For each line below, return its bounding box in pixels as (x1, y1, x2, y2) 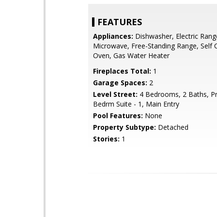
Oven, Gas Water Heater (93, 51, 170, 60)
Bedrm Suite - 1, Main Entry (93, 99, 179, 108)
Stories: (93, 134, 120, 143)
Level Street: (93, 90, 138, 99)
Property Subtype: (93, 123, 156, 132)
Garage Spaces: (93, 78, 147, 87)
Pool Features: (93, 111, 143, 120)
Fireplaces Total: (93, 66, 151, 76)
